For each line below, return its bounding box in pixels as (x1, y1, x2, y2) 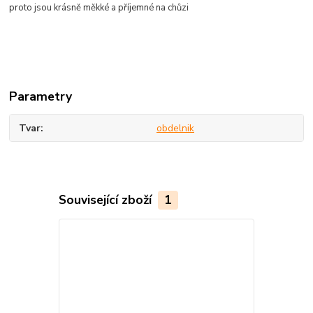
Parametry (9, 87, 73, 105)
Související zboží (58, 191, 155, 209)
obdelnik (156, 121, 194, 135)
